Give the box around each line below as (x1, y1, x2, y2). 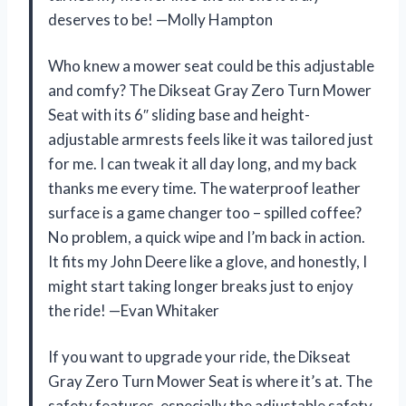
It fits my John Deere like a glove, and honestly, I (48, 251, 367, 271)
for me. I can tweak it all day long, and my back (48, 153, 357, 173)
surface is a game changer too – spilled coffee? (48, 202, 362, 222)
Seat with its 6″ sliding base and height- (48, 104, 310, 124)
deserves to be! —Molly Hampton (48, 9, 273, 29)
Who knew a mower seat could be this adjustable (48, 55, 374, 75)
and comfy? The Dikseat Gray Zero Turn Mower (48, 80, 372, 100)
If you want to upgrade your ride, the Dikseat (48, 346, 351, 366)
